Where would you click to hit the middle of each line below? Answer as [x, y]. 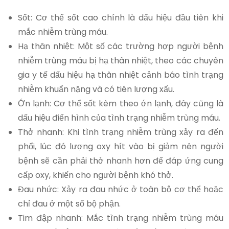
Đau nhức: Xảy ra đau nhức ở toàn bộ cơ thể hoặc [121, 189]
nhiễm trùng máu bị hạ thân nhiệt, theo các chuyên [121, 60]
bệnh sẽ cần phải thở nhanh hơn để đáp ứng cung [121, 161]
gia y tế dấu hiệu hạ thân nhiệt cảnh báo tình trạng [121, 75]
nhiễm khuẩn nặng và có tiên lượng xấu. [96, 89]
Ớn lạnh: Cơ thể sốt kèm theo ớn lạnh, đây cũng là [121, 103]
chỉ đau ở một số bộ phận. [70, 203]
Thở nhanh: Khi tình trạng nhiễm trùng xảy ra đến [121, 132]
